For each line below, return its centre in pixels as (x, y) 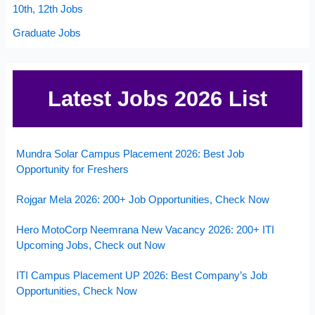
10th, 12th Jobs (48, 9)
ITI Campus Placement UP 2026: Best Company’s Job (142, 276)
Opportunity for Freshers (73, 169)
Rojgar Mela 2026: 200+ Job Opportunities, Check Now (143, 199)
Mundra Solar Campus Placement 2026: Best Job (130, 153)
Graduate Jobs (47, 32)
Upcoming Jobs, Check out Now (91, 245)
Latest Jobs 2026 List (157, 99)
